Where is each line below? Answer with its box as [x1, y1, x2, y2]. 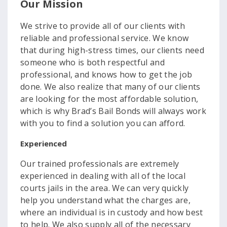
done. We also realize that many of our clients [20, 81, 201, 92]
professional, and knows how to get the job [20, 69, 193, 80]
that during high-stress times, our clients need [20, 45, 205, 56]
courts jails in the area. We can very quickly [20, 182, 189, 194]
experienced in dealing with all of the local [20, 170, 186, 181]
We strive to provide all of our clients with [20, 20, 185, 31]
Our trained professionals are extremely [20, 158, 179, 169]
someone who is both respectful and [20, 57, 165, 68]
